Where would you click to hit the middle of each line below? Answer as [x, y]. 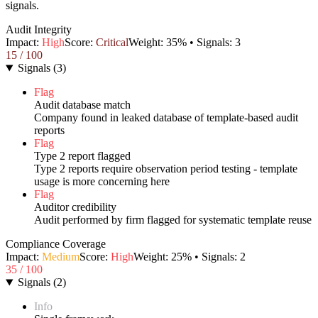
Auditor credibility [75, 207]
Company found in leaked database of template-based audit [166, 118]
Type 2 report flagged [82, 156]
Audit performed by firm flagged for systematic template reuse [173, 220]
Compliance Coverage [56, 244]
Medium [61, 257]
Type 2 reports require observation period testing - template [166, 169]
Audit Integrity [39, 30]
